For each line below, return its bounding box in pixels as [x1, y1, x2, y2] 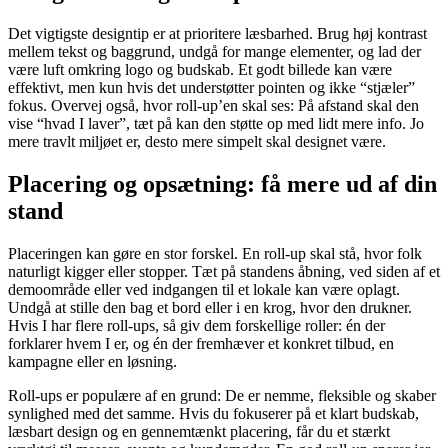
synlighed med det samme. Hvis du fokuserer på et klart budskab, [8, 404, 419, 422]
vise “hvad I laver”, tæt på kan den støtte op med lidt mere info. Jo [8, 115, 424, 133]
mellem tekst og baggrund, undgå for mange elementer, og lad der [8, 43, 421, 61]
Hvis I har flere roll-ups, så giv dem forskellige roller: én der [8, 316, 385, 334]
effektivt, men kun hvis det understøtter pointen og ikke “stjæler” [8, 79, 415, 97]
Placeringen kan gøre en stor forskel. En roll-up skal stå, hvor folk [8, 244, 422, 262]
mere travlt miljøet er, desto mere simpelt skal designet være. [8, 133, 386, 151]
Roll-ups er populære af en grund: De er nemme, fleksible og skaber [8, 386, 436, 404]
